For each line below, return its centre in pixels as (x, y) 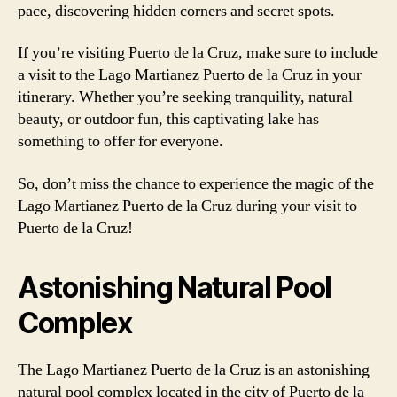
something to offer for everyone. (121, 141)
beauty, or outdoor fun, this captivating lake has (168, 119)
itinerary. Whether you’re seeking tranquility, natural (185, 97)
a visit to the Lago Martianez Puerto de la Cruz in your (190, 75)
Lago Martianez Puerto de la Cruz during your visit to (187, 206)
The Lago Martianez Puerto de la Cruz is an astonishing (194, 370)
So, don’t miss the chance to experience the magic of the (196, 183)
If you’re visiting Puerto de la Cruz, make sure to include (198, 53)
